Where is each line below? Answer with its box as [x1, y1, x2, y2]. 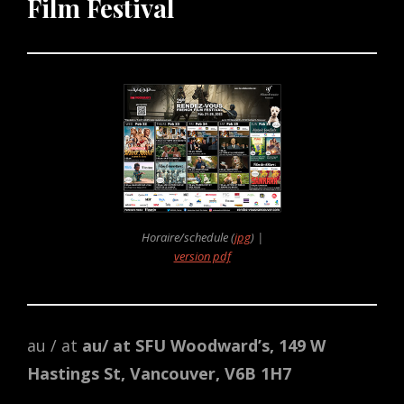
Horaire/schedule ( [141, 228, 234, 245]
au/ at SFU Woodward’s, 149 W [82, 334, 326, 356]
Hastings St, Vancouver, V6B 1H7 [27, 362, 291, 384]
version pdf [173, 247, 231, 264]
